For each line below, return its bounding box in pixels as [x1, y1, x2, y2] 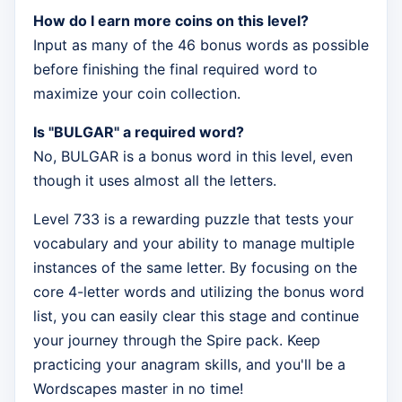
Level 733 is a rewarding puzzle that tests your [33, 210, 354, 229]
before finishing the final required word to [33, 60, 318, 79]
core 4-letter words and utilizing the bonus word [33, 283, 364, 301]
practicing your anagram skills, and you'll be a [33, 355, 345, 374]
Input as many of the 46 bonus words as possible [33, 36, 369, 55]
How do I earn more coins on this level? [33, 12, 309, 31]
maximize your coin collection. [33, 84, 240, 103]
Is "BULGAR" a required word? [33, 123, 244, 142]
